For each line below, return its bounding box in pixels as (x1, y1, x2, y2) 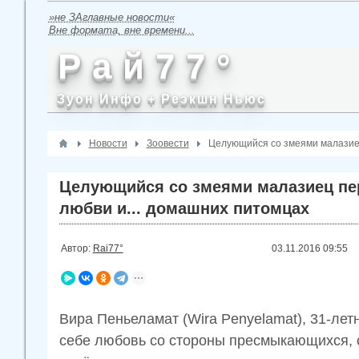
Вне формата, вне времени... (48, 24, 195, 36)
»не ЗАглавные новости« (48, 11, 175, 23)
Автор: (60, 243, 93, 254)
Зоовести (146, 138, 189, 149)
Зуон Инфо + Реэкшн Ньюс (56, 92, 266, 106)
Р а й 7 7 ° (57, 46, 232, 86)
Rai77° (92, 243, 123, 254)
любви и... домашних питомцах (58, 200, 309, 217)
